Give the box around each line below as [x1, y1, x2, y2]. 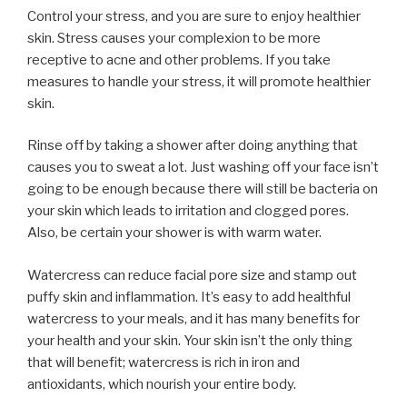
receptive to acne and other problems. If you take [27, 51, 331, 68]
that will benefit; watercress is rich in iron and [27, 353, 300, 371]
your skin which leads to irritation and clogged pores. [27, 203, 349, 220]
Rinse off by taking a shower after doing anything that [27, 137, 358, 154]
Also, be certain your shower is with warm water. [27, 224, 322, 242]
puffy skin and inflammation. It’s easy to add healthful [27, 288, 351, 305]
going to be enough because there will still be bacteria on [27, 181, 378, 198]
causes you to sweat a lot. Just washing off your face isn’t [27, 159, 379, 176]
